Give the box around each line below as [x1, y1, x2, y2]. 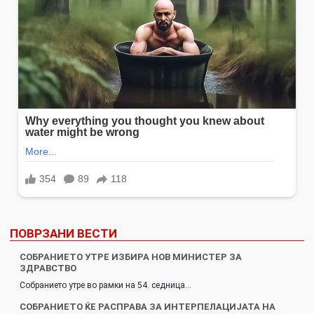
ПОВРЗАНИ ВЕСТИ [10, 226, 117, 241]
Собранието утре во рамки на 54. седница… [20, 280, 191, 291]
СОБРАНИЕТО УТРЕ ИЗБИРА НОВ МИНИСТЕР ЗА [20, 252, 242, 263]
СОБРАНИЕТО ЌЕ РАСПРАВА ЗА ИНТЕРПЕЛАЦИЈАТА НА [20, 301, 275, 313]
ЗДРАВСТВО [20, 263, 76, 274]
